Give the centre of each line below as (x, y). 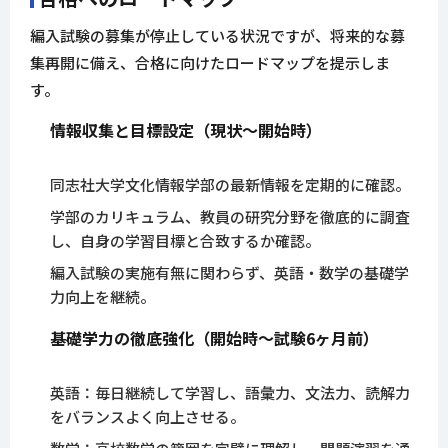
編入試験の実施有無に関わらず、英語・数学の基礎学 (229, 273)
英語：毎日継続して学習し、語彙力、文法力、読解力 (230, 393)
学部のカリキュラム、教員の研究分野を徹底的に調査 (230, 217)
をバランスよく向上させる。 (147, 417)
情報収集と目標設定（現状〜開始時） (186, 130)
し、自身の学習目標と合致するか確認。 (185, 241)
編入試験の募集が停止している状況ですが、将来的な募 (217, 36)
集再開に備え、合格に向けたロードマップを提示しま (210, 63)
